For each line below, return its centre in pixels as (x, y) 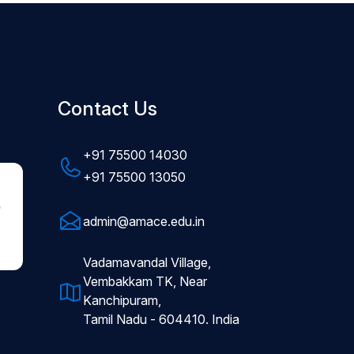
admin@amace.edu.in (144, 221)
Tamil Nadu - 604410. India (161, 319)
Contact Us (107, 109)
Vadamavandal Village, (147, 262)
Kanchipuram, (122, 300)
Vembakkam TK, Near (145, 281)
